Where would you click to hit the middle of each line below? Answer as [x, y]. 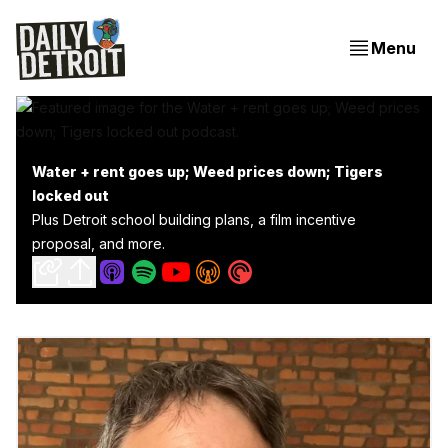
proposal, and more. [98, 243]
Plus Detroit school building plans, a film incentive [194, 219]
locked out [70, 195]
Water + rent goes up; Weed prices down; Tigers [207, 171]
